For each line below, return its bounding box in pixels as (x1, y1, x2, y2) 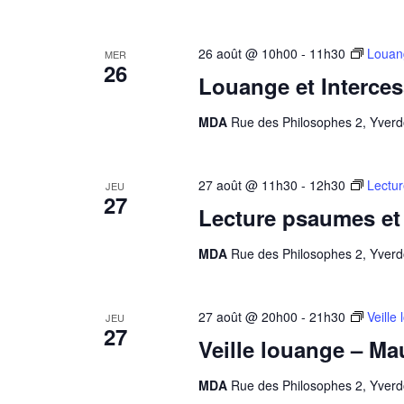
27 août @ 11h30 (197, 176, 298, 194)
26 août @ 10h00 (197, 44, 298, 62)
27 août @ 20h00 (197, 308, 298, 326)
